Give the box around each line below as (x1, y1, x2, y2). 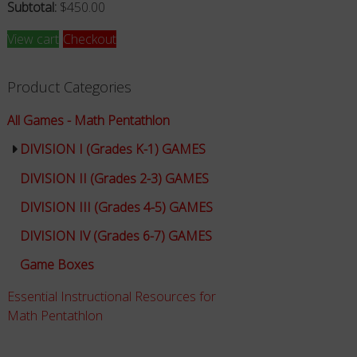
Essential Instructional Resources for (6, 288, 216, 306)
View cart (6, 30, 59, 49)
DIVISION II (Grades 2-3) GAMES (19, 170, 209, 188)
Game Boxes (19, 256, 94, 274)
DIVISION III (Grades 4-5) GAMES (19, 198, 213, 217)
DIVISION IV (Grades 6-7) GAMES (19, 227, 212, 245)
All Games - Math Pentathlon (6, 112, 170, 130)
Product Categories (6, 77, 131, 97)
